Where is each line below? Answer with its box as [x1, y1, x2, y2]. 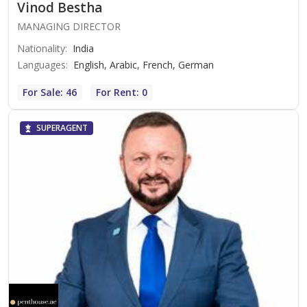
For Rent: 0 [96, 86, 147, 99]
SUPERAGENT [36, 122, 88, 134]
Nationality [17, 42, 65, 56]
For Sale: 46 [23, 86, 77, 99]
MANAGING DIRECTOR [17, 20, 121, 34]
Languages [17, 58, 66, 72]
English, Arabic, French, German [73, 58, 214, 72]
